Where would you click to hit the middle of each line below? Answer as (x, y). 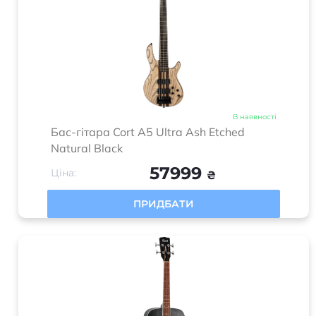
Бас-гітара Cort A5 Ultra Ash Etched (148, 132)
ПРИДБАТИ (164, 204)
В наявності (255, 117)
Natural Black (87, 148)
